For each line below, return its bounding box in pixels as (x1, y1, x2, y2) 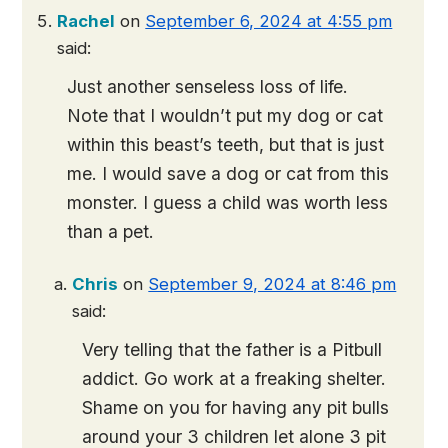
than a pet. (67, 221, 155, 243)
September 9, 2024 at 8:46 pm (148, 274, 397, 295)
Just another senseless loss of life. (67, 76, 349, 98)
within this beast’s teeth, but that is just (67, 134, 385, 156)
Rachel (57, 11, 116, 32)
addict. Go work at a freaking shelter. (82, 368, 387, 390)
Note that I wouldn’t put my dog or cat (67, 105, 384, 127)
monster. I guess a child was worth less (67, 192, 389, 214)
